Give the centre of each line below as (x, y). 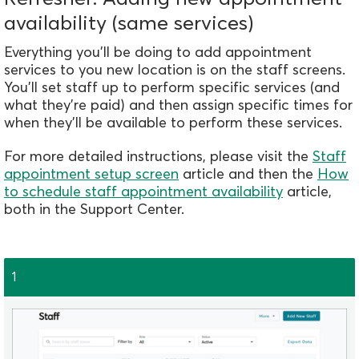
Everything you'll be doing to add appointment (158, 52)
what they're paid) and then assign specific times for (178, 105)
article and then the (248, 174)
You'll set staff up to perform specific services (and (172, 87)
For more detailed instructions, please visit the (158, 156)
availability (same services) (129, 23)
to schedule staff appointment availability (143, 192)
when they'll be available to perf (110, 123)
